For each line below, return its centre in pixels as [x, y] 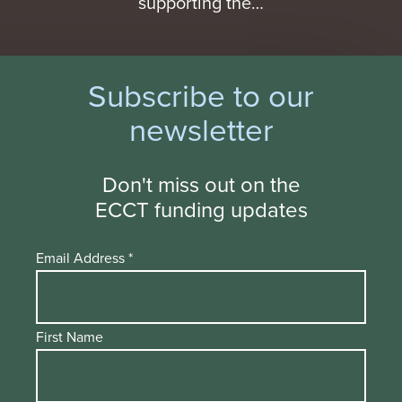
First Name [70, 337]
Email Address [82, 258]
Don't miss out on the [201, 184]
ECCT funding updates [201, 210]
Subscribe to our [201, 94]
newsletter [201, 128]
